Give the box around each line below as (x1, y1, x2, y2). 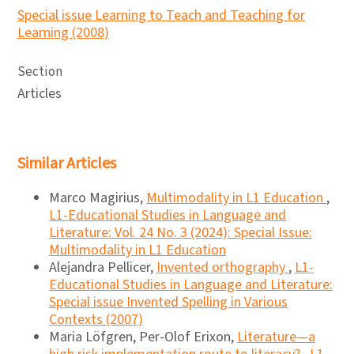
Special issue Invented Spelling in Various (49, 292, 288, 312)
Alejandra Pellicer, (49, 258, 156, 277)
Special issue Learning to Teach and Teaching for (17, 6, 305, 25)
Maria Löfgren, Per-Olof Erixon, (49, 327, 237, 347)
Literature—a (237, 327, 315, 347)
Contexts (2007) (49, 310, 143, 330)
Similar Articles (17, 153, 116, 175)
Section (17, 62, 62, 81)
